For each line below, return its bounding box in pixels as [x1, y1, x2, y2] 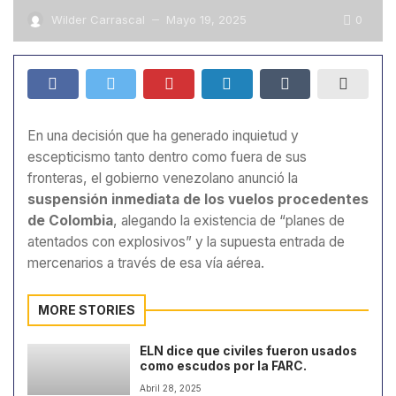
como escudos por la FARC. [140, 359, 308, 374]
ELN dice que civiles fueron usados [140, 344, 358, 359]
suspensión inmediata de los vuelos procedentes [27, 191, 369, 208]
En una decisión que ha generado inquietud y [27, 127, 299, 144]
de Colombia [27, 212, 113, 229]
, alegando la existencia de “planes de [113, 212, 345, 229]
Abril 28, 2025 [140, 382, 202, 393]
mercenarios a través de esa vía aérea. [27, 255, 264, 271]
